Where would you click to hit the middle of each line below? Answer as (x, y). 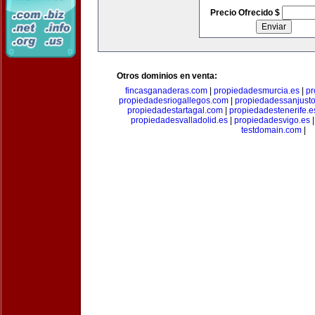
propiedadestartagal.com (175, 110)
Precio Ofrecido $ (246, 13)
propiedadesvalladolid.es (179, 120)
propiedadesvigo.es (272, 120)
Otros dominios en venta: (167, 76)
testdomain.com (271, 130)
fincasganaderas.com (166, 91)
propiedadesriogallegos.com (173, 101)
